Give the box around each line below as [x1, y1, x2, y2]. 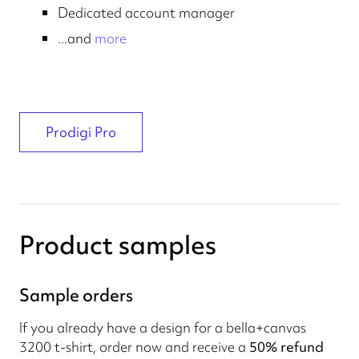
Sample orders [19, 284, 133, 307]
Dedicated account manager [58, 3, 235, 22]
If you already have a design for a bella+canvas [19, 318, 306, 337]
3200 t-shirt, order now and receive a [19, 337, 249, 356]
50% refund [249, 337, 324, 356]
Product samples [19, 228, 216, 262]
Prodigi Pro [46, 123, 116, 141]
